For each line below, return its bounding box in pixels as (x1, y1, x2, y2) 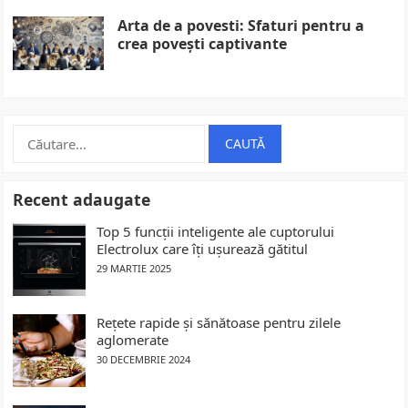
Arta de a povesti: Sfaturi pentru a (117, 15, 365, 36)
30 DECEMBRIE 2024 (97, 352, 191, 367)
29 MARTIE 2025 (97, 261, 172, 276)
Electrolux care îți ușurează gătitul (97, 240, 309, 259)
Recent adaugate (13, 189, 151, 211)
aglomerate (97, 331, 169, 350)
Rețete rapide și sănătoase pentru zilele (97, 313, 342, 332)
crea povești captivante (117, 34, 288, 55)
